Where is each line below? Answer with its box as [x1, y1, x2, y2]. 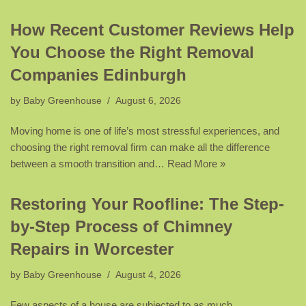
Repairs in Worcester [10, 240, 173, 259]
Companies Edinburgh [10, 66, 186, 85]
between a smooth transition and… [10, 158, 167, 170]
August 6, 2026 [115, 96, 181, 107]
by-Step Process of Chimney [10, 217, 232, 236]
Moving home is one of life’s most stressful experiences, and [10, 125, 279, 137]
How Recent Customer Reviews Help [10, 20, 294, 40]
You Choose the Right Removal [10, 43, 254, 62]
